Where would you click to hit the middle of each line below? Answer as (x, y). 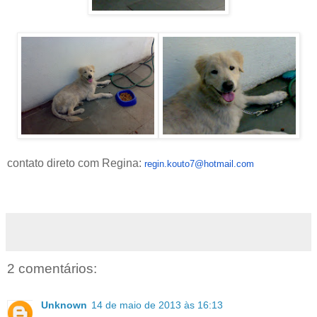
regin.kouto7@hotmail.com (199, 163)
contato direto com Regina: (76, 163)
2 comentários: (52, 268)
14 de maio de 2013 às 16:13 (157, 305)
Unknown (64, 305)
